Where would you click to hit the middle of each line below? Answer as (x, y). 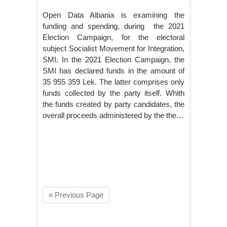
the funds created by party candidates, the (113, 104)
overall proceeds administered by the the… (113, 115)
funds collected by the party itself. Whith (113, 93)
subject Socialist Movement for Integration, (113, 48)
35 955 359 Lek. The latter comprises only (113, 82)
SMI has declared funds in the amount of (113, 70)
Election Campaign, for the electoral (113, 37)
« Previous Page (76, 195)
